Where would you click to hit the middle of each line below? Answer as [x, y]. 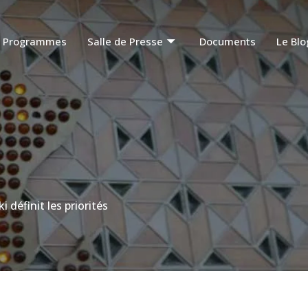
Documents [228, 41]
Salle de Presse [125, 41]
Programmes [35, 41]
